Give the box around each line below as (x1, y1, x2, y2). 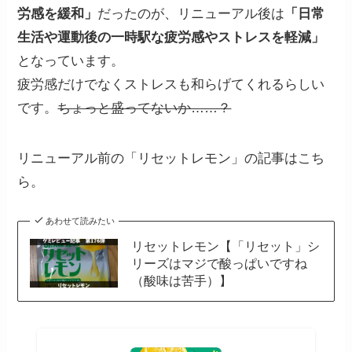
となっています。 (17, 53, 125, 69)
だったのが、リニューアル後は (97, 6, 285, 22)
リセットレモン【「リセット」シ (130, 239, 320, 254)
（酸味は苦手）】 (130, 273, 232, 288)
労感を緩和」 (17, 6, 98, 22)
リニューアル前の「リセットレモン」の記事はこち (17, 151, 325, 167)
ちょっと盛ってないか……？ (57, 101, 232, 116)
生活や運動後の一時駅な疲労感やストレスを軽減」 (17, 30, 325, 46)
